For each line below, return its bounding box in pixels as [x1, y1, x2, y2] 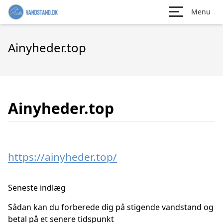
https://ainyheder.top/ [8, 150, 117, 164]
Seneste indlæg [8, 182, 66, 193]
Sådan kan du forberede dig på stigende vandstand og [8, 202, 214, 213]
